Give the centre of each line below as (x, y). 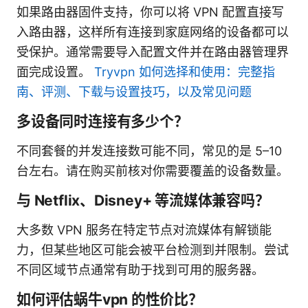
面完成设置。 (55, 71)
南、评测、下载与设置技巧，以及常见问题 (134, 91)
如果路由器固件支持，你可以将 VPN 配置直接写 (150, 12)
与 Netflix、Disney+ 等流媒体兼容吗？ (143, 200)
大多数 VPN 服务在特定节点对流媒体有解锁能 (144, 230)
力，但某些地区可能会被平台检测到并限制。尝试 (153, 250)
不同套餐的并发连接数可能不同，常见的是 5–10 (149, 151)
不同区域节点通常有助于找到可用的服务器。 (140, 269)
